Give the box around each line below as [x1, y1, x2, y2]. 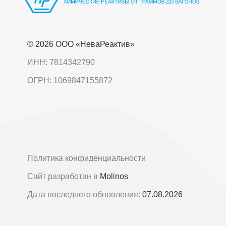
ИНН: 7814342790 [27, 58, 95, 67]
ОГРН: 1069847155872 [27, 76, 112, 85]
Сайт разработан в [27, 172, 100, 181]
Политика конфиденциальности [27, 154, 146, 162]
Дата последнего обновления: [27, 190, 142, 199]
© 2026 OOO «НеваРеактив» [27, 40, 135, 48]
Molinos [99, 172, 128, 181]
